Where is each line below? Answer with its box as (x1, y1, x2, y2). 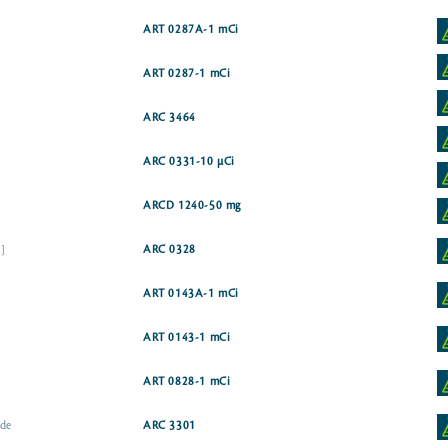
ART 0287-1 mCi (143, 68, 231, 80)
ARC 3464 (143, 112, 196, 124)
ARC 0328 (143, 244, 196, 256)
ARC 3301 (143, 420, 196, 432)
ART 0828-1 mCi (143, 376, 231, 388)
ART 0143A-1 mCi (143, 288, 240, 300)
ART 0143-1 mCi (143, 332, 231, 344)
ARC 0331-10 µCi (143, 156, 236, 168)
